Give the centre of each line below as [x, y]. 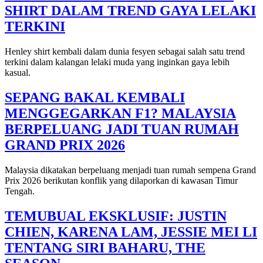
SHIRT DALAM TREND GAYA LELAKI [130, 11]
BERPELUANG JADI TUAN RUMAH [122, 129]
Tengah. [21, 191]
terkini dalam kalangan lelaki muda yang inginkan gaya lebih [117, 62]
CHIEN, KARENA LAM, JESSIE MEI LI [131, 232]
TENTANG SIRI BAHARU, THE [105, 247]
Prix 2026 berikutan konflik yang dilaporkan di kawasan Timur [121, 181]
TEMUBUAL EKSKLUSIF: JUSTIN [116, 216]
